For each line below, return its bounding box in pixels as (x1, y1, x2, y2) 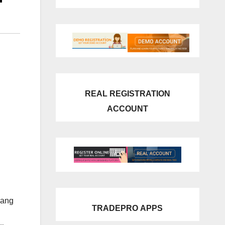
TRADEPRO (92, 204, 139, 212)
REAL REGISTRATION (84, 89, 170, 98)
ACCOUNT (106, 104, 148, 113)
